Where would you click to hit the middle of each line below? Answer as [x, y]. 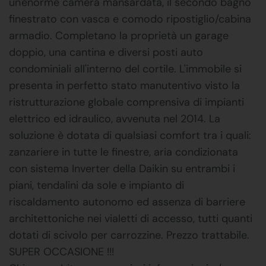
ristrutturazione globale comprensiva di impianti [126, 102]
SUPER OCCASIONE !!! [61, 251]
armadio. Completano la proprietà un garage [119, 35]
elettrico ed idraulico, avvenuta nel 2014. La [115, 118]
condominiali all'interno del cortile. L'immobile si [125, 69]
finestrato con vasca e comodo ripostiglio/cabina [130, 19]
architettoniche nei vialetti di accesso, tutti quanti [131, 218]
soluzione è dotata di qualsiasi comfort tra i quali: [130, 135]
